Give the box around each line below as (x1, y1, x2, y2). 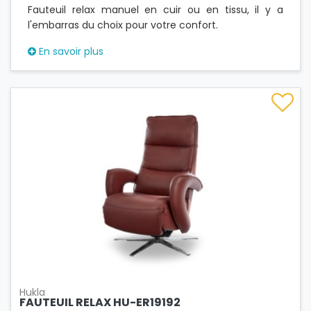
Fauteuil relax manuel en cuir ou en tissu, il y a (28, 3, 283, 17)
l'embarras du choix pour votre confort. (28, 18, 218, 33)
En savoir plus (36, 44, 103, 59)
